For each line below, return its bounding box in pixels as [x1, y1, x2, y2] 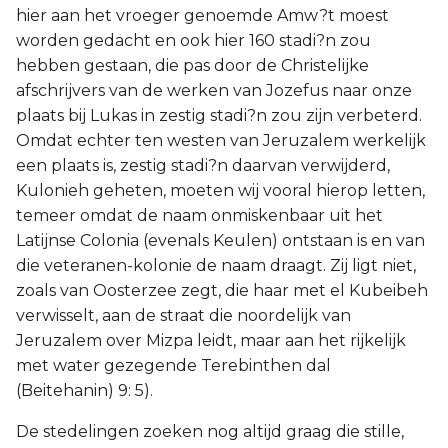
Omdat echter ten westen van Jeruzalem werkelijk [16, 131, 426, 150]
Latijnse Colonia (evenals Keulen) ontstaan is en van [16, 231, 425, 250]
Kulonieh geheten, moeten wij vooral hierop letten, [16, 181, 425, 200]
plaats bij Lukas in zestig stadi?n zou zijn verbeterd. [16, 106, 422, 125]
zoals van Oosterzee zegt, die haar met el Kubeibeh [16, 281, 428, 300]
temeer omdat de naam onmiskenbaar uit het [16, 206, 383, 225]
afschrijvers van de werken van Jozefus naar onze [16, 81, 412, 100]
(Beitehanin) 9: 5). [16, 381, 153, 400]
